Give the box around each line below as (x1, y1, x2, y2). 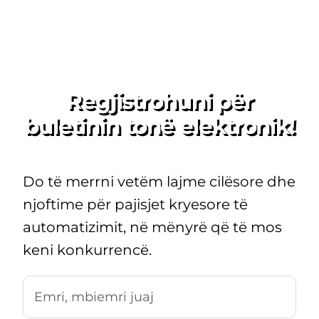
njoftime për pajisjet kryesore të (22, 196, 248, 214)
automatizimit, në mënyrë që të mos (22, 219, 282, 236)
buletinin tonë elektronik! (24, 113, 295, 140)
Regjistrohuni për (66, 88, 253, 115)
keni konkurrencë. (22, 241, 152, 259)
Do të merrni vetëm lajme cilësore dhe (22, 173, 296, 191)
